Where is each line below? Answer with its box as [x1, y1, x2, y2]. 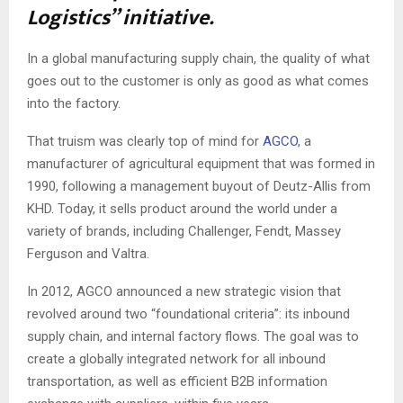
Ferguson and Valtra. [27, 245, 149, 262]
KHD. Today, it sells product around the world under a [27, 200, 337, 217]
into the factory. [27, 94, 121, 112]
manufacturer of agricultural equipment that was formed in [27, 155, 375, 172]
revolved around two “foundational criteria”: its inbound [27, 305, 350, 322]
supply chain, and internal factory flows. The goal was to [27, 327, 359, 345]
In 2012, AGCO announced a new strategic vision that [27, 282, 341, 300]
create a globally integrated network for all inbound [27, 350, 326, 367]
